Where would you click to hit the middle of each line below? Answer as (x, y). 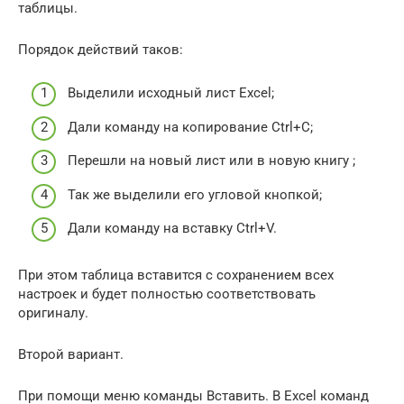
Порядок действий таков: (101, 49)
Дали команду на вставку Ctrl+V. (172, 229)
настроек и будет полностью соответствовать (167, 294)
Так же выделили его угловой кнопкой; (195, 194)
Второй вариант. (71, 355)
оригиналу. (53, 313)
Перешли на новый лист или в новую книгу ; (211, 161)
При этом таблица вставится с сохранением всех (176, 275)
